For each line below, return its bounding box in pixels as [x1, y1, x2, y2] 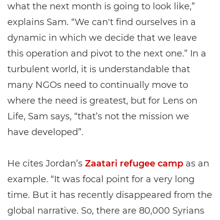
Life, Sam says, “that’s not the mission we [7, 111, 189, 122]
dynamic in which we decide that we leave [7, 32, 197, 43]
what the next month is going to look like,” [7, 1, 195, 12]
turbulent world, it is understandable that [7, 64, 190, 75]
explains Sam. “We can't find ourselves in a [7, 17, 196, 27]
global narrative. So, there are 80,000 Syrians [7, 205, 204, 216]
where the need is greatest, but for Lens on [7, 95, 197, 106]
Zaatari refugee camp [85, 158, 183, 169]
